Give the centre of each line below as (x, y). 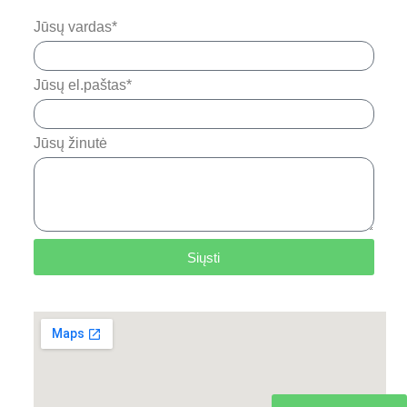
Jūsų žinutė (70, 144)
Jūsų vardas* (75, 27)
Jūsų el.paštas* (82, 85)
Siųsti (203, 257)
